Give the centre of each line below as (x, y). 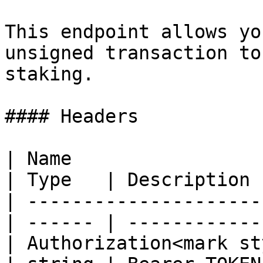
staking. (49, 74)
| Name (38, 159)
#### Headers (72, 116)
